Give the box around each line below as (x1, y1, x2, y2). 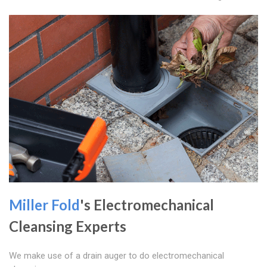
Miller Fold (9, 196, 80, 214)
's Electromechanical (80, 196, 214, 214)
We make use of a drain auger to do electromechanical (9, 250, 224, 262)
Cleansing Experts (9, 218, 126, 235)
